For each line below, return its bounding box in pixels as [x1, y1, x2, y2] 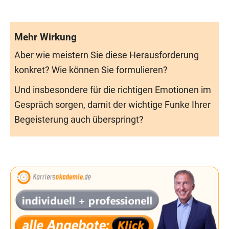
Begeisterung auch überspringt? [14, 114, 144, 125]
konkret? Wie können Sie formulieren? [14, 64, 168, 75]
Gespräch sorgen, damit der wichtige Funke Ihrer [14, 99, 211, 110]
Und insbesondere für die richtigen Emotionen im [14, 84, 211, 95]
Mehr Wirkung [14, 31, 77, 43]
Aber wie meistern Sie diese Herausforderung [14, 50, 199, 60]
